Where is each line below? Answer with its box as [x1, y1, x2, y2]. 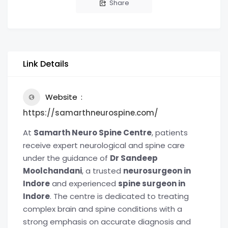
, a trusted [82, 165, 123, 176]
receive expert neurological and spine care [23, 140, 185, 151]
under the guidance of [23, 153, 110, 163]
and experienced [50, 178, 118, 189]
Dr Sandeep [110, 153, 158, 163]
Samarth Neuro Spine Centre [34, 127, 152, 138]
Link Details [23, 58, 69, 70]
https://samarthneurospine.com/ [23, 107, 158, 118]
